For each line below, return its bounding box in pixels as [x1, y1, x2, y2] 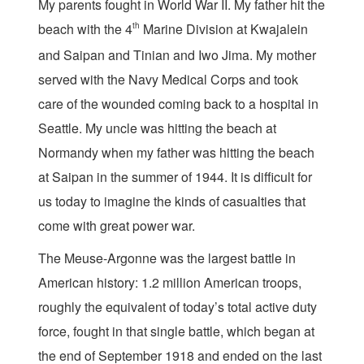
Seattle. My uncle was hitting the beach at [38, 119, 276, 137]
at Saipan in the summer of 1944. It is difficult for [38, 167, 312, 186]
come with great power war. [38, 216, 195, 235]
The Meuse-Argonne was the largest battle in [38, 249, 296, 267]
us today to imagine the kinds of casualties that [38, 192, 305, 210]
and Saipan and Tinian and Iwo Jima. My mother [38, 45, 316, 64]
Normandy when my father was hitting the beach [38, 143, 314, 162]
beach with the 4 [38, 19, 132, 38]
